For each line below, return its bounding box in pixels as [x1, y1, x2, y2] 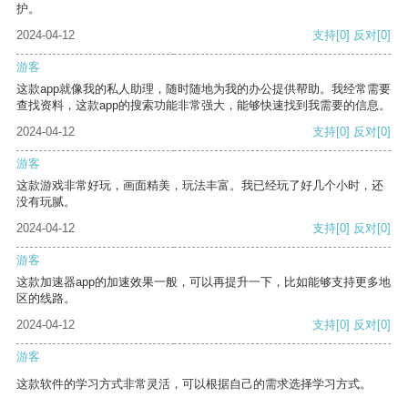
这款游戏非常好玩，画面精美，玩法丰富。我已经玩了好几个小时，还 [16, 178, 383, 193]
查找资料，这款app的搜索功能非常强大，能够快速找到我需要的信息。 [16, 98, 391, 113]
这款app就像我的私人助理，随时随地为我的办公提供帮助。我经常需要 [16, 82, 391, 97]
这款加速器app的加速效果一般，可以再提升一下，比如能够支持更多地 [16, 275, 391, 290]
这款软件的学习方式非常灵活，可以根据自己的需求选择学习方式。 [16, 377, 372, 392]
